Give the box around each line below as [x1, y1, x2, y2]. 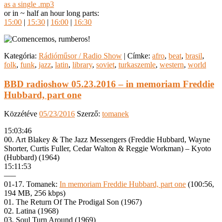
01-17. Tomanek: [4, 180, 59, 189]
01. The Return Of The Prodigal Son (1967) [4, 198, 142, 207]
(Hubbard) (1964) [4, 153, 59, 162]
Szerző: [77, 110, 102, 118]
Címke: [127, 51, 150, 60]
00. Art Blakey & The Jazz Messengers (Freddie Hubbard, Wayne [4, 135, 210, 144]
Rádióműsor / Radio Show [39, 51, 122, 60]
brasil [185, 51, 202, 60]
